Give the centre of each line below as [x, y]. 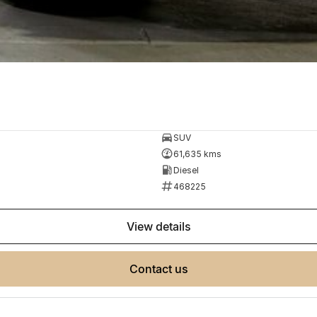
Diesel [186, 170]
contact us [163, 269]
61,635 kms [197, 154]
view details [162, 227]
